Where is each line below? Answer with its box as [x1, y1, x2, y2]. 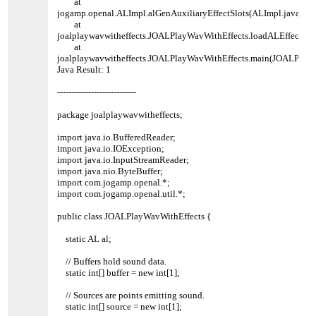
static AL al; [57, 233, 112, 244]
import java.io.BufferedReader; [57, 131, 176, 142]
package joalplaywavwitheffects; [57, 109, 183, 120]
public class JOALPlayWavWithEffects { [57, 210, 212, 221]
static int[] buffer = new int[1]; [57, 267, 181, 278]
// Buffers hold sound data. [57, 255, 167, 267]
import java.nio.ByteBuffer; [57, 165, 164, 176]
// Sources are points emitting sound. [57, 289, 205, 300]
